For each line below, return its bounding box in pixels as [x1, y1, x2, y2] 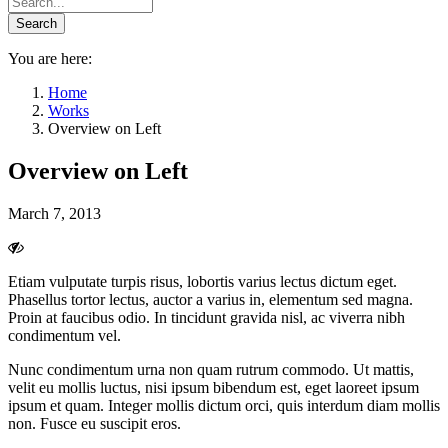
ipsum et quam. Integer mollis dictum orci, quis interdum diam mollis [8, 396, 440, 414]
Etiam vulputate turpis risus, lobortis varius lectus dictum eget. [8, 272, 397, 290]
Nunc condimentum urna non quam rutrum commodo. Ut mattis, [8, 360, 414, 378]
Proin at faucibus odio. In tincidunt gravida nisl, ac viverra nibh [8, 308, 405, 326]
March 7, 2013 [8, 204, 101, 222]
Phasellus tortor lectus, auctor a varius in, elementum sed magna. [8, 290, 413, 308]
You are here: [8, 50, 92, 67]
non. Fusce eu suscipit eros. [8, 414, 181, 432]
